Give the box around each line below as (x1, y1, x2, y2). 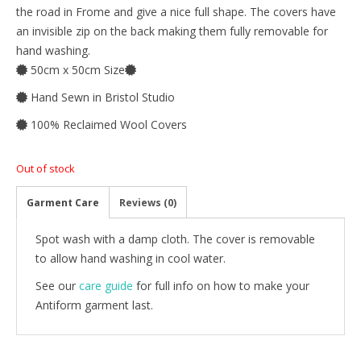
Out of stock (16, 160, 75, 176)
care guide (79, 277, 133, 293)
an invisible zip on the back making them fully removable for (16, 23, 328, 39)
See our (35, 277, 79, 293)
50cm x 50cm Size (27, 61, 125, 77)
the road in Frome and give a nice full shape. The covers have (16, 3, 336, 19)
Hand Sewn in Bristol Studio (27, 89, 175, 105)
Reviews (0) (119, 195, 176, 210)
